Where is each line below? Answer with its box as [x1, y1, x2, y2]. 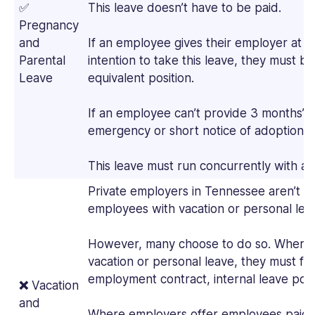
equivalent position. [87, 71, 198, 86]
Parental [18, 53, 65, 68]
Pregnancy [18, 18, 79, 33]
